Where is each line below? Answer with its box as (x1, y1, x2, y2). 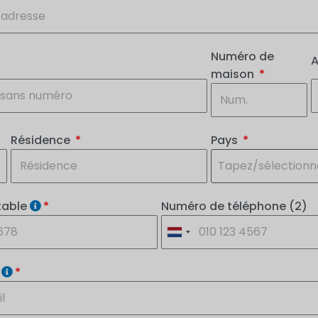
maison (211, 65, 257, 82)
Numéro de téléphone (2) (160, 197, 307, 214)
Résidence (11, 131, 73, 148)
